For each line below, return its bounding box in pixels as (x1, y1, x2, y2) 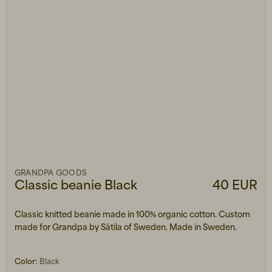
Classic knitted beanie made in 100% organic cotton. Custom (15, 209, 250, 219)
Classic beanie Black (15, 177, 137, 192)
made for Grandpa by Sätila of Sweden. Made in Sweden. (15, 222, 237, 232)
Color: (15, 256, 37, 266)
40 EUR (212, 177, 257, 192)
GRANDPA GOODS (15, 168, 87, 177)
